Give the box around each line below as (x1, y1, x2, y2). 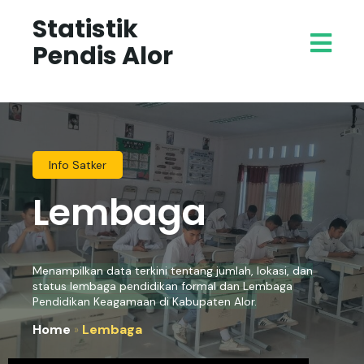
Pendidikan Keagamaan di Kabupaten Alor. (32, 294, 257, 309)
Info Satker (49, 158, 106, 172)
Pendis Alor (32, 39, 173, 73)
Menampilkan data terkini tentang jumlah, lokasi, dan (32, 263, 313, 278)
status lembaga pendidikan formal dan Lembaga (32, 279, 292, 293)
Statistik (32, 12, 138, 46)
